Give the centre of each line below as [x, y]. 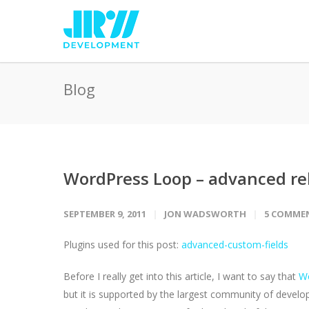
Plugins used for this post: [122, 245]
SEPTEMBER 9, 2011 [105, 214]
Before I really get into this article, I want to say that [181, 276]
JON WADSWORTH [205, 214]
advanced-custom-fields [235, 245]
